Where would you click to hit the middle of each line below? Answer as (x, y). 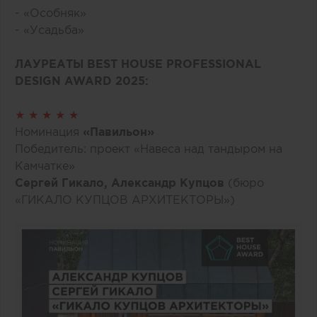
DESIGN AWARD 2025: (82, 80)
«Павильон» (119, 131)
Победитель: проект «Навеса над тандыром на (149, 148)
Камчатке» (45, 165)
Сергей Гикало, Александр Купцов (121, 182)
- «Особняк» (51, 12)
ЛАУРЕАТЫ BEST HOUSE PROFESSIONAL (138, 63)
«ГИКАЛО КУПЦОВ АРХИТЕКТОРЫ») (125, 199)
